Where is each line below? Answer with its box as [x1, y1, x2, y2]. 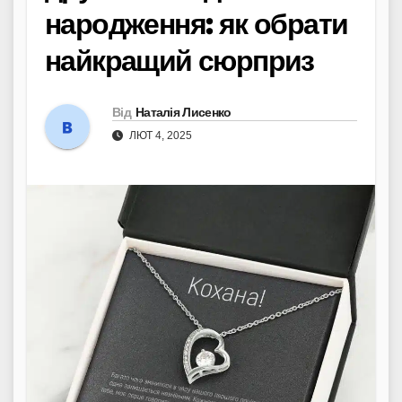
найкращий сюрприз [45, 43, 314, 78]
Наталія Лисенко [135, 103, 232, 120]
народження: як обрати [45, 6, 348, 41]
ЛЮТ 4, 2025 [127, 128, 192, 142]
